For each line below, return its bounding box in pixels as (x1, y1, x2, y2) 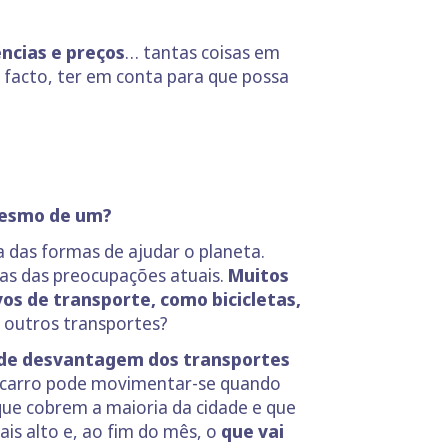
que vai (217, 419, 284, 443)
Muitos (228, 263, 289, 287)
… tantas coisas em (125, 40, 280, 64)
